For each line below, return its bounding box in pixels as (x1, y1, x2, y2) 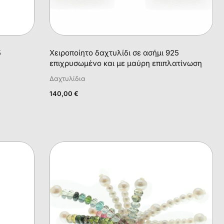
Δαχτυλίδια (49, 74, 86, 82)
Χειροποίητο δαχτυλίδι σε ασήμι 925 (49, 47, 179, 57)
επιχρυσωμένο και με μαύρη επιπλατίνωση (49, 58, 202, 68)
